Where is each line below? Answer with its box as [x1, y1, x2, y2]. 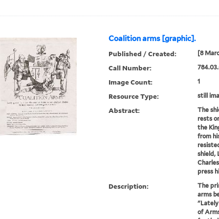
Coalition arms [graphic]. [109, 34, 196, 44]
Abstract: [109, 106, 140, 115]
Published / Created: [109, 49, 177, 59]
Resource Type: [109, 91, 159, 101]
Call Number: [109, 63, 152, 73]
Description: [109, 181, 149, 191]
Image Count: [109, 77, 153, 87]
